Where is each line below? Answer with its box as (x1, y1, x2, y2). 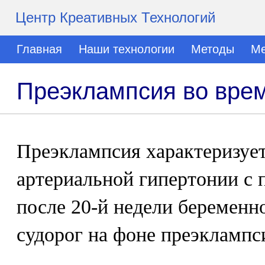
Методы (191, 43, 234, 56)
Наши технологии (79, 43, 174, 56)
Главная (17, 43, 62, 56)
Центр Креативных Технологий (15, 9, 215, 25)
